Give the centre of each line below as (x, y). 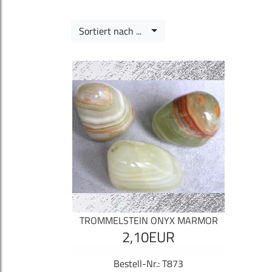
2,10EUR (148, 237)
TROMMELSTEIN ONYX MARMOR (148, 221)
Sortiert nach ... (114, 31)
